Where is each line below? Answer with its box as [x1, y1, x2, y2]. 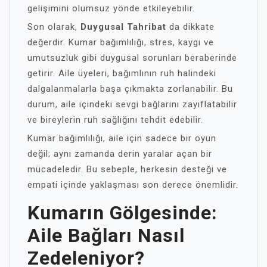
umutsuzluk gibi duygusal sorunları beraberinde [27, 52, 237, 63]
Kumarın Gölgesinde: [27, 201, 218, 224]
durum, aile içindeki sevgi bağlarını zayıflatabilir [27, 99, 237, 110]
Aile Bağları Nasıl [27, 224, 185, 247]
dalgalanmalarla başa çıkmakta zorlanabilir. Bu [27, 83, 233, 94]
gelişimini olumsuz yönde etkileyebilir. [27, 3, 195, 14]
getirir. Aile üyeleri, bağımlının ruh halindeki [27, 68, 216, 79]
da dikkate [166, 21, 215, 32]
